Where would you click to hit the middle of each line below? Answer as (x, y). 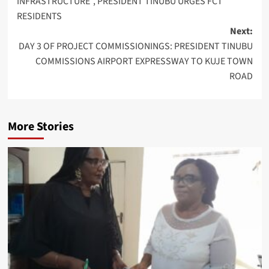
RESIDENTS (39, 16)
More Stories (41, 126)
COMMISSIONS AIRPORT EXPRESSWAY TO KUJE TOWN (144, 61)
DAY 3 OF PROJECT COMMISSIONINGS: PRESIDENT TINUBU (135, 46)
